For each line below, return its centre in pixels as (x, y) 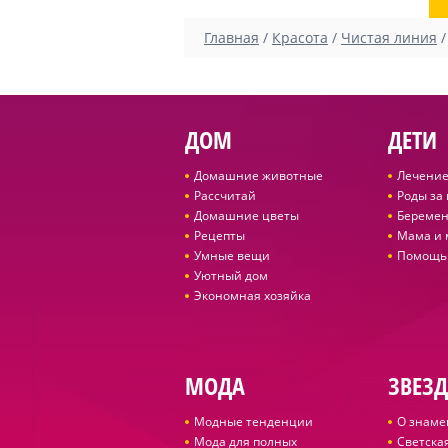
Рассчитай (224, 195)
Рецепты (219, 235)
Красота (300, 37)
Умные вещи (231, 255)
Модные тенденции (253, 421)
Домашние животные (258, 175)
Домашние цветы (246, 215)
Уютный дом (230, 275)
